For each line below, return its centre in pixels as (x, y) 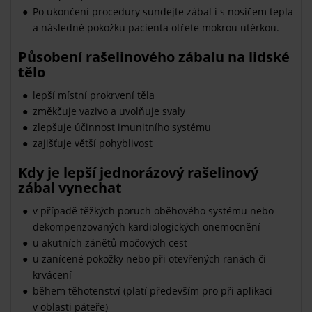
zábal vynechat (70, 187)
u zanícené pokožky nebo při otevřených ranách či (149, 258)
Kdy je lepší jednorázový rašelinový (138, 172)
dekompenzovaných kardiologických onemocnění (147, 226)
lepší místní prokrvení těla (94, 95)
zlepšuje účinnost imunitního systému (122, 127)
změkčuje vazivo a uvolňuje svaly (109, 111)
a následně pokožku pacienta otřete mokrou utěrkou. (156, 27)
